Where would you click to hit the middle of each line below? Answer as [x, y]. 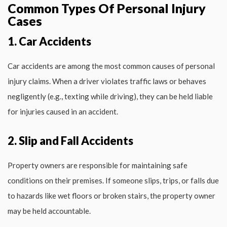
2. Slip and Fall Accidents [70, 140]
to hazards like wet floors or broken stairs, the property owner [111, 195]
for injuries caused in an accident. [63, 111]
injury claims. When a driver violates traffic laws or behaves [107, 81]
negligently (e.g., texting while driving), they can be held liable [110, 96]
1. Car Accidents [49, 41]
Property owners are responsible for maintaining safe [98, 165]
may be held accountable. [49, 211]
